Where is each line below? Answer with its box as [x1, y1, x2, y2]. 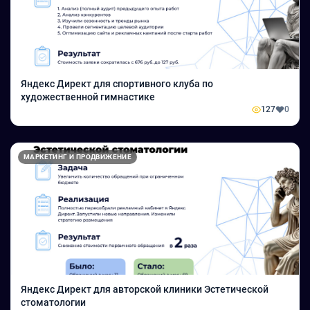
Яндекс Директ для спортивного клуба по [21, 78, 213, 89]
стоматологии [21, 297, 86, 308]
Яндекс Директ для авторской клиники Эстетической [21, 284, 204, 295]
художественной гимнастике [21, 91, 155, 102]
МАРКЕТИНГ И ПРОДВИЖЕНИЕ [24, 153, 132, 161]
